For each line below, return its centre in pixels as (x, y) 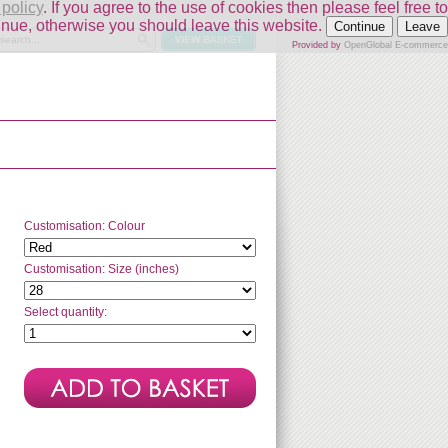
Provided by (318, 45)
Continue (359, 26)
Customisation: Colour (84, 226)
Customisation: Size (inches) (101, 269)
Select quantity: (65, 312)
